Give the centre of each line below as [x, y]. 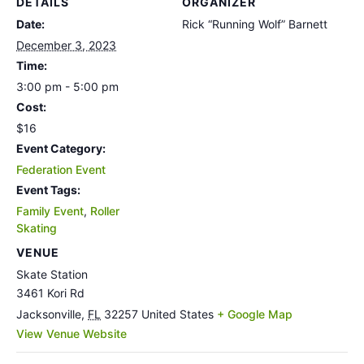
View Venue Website [71, 334]
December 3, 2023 [66, 45]
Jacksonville [49, 314]
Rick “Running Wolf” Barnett [255, 24]
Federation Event [61, 169]
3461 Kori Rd [50, 293]
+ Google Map [255, 314]
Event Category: [61, 148]
